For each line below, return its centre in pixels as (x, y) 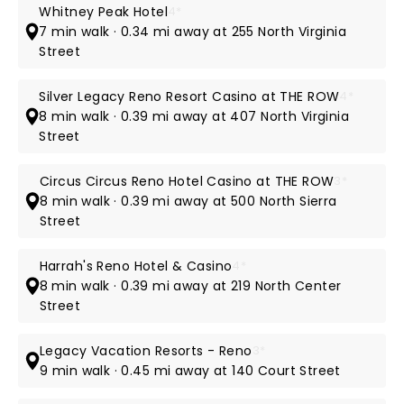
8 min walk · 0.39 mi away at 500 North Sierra (188, 201)
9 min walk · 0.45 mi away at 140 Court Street (190, 371)
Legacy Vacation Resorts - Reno (146, 351)
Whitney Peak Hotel (103, 12)
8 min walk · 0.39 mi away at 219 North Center (190, 286)
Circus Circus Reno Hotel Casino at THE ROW (187, 181)
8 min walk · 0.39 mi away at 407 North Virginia (194, 116)
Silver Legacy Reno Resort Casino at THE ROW (189, 96)
